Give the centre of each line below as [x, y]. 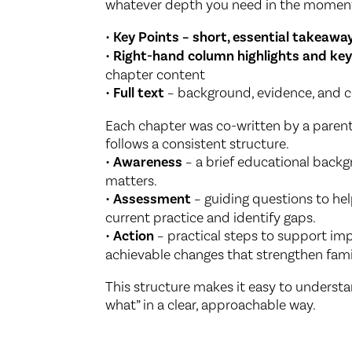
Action [134, 235]
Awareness [148, 161]
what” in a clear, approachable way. [211, 304]
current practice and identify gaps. [211, 217]
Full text [139, 92]
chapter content [156, 74]
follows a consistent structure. [198, 143]
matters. [132, 180]
